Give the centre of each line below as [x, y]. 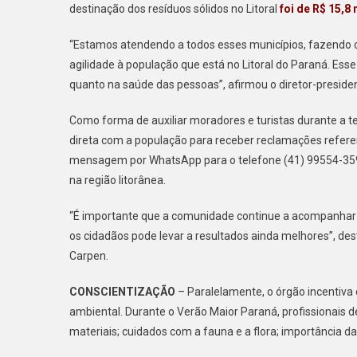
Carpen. [89, 256]
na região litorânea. [118, 180]
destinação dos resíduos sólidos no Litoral [175, 9]
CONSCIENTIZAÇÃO [122, 292]
